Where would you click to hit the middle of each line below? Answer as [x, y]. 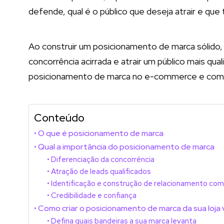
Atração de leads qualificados [101, 171]
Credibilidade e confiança [93, 195]
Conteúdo [59, 117]
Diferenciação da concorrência [102, 159]
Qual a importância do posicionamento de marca [126, 146]
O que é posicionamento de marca [101, 133]
